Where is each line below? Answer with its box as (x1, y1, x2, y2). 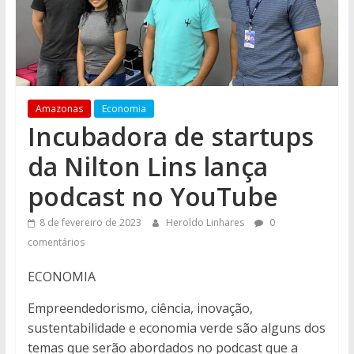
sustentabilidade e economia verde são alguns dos (27, 319, 326, 337)
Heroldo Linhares (165, 216, 247, 230)
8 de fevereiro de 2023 (39, 216, 141, 230)
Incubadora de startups (27, 119, 314, 154)
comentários (27, 235, 85, 250)
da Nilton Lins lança (27, 149, 268, 184)
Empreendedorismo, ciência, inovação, (27, 299, 253, 318)
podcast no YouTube (27, 179, 278, 214)
